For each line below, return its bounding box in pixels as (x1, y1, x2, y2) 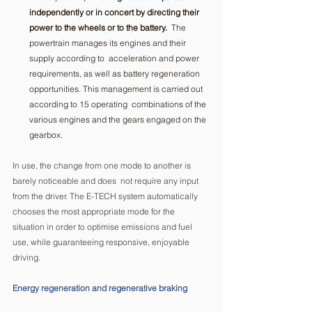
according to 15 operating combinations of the (29, 98, 208, 109)
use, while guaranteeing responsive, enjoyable (13, 236, 192, 247)
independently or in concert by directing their (29, 6, 201, 17)
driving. (13, 251, 40, 263)
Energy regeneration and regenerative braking (13, 282, 187, 293)
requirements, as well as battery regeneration (29, 68, 204, 79)
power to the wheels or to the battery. (29, 22, 167, 33)
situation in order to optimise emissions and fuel (13, 221, 194, 232)
